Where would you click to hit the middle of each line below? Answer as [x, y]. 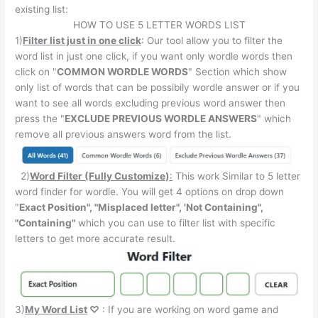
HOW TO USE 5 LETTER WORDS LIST [159, 25]
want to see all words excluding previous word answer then [150, 103]
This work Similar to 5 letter [237, 176]
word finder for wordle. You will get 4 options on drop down [150, 191]
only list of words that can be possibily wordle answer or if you [158, 88]
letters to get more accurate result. [95, 238]
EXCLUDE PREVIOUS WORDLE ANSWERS [161, 119]
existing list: [42, 10]
